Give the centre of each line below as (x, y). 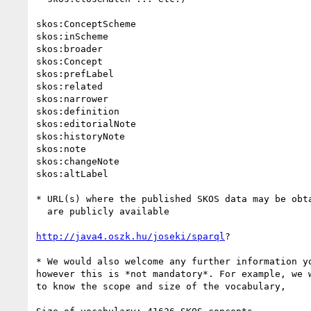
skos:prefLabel (75, 74)
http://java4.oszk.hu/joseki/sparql (131, 236)
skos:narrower (72, 99)
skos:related (69, 86)
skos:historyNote (81, 136)
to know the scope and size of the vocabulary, (161, 286)
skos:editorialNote (86, 124)
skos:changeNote (78, 161)
